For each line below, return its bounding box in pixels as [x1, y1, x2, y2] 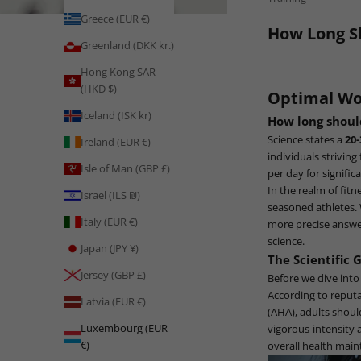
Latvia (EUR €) [81, 294, 146, 309]
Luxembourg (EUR [81, 321, 168, 336]
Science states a [268, 131, 345, 147]
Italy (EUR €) [81, 214, 138, 230]
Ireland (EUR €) [81, 135, 151, 150]
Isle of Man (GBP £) [81, 161, 170, 176]
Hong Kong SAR [81, 64, 156, 80]
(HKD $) [81, 81, 117, 97]
